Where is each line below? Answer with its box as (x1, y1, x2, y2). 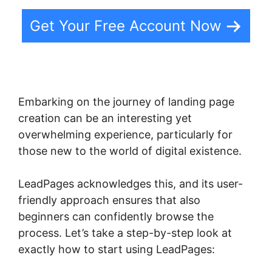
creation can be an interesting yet (18, 112, 192, 125)
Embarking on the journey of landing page (18, 95, 234, 109)
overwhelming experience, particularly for (18, 128, 233, 141)
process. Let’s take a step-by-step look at (18, 226, 232, 240)
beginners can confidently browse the (18, 210, 214, 223)
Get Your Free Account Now (30, 17, 222, 35)
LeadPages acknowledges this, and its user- (18, 177, 243, 191)
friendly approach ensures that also (18, 194, 200, 207)
